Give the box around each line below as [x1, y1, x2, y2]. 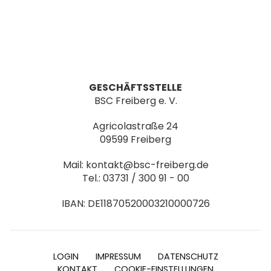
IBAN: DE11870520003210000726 [61, 197, 210, 211]
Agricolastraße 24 [93, 119, 178, 133]
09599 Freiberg [100, 132, 171, 146]
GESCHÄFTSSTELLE [89, 80, 182, 94]
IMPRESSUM [95, 250, 141, 263]
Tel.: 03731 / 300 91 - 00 [82, 171, 189, 185]
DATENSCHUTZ [157, 250, 218, 263]
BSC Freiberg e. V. [94, 94, 177, 108]
